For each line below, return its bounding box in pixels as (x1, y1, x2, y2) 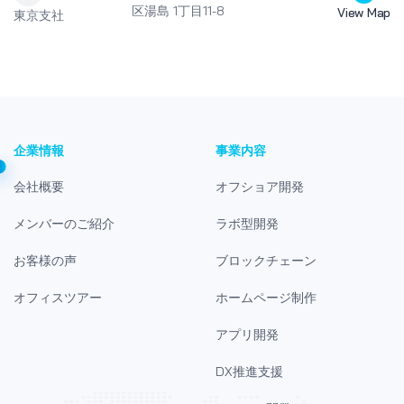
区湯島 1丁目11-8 (131, 2, 225, 19)
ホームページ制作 (216, 289, 317, 306)
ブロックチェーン (216, 252, 317, 269)
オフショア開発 (216, 178, 304, 195)
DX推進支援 (216, 363, 283, 380)
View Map (337, 4, 390, 21)
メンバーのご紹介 (14, 215, 115, 232)
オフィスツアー (14, 289, 102, 306)
